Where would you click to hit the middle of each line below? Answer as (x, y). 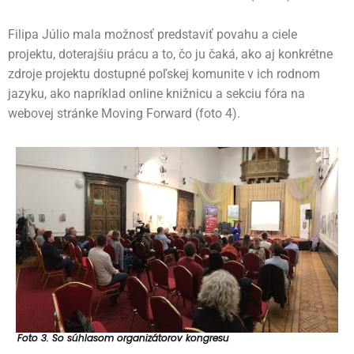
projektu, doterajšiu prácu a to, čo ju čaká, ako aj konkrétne (170, 55)
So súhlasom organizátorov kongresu (141, 337)
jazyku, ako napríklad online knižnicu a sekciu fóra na (156, 94)
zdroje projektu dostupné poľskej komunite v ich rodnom (164, 74)
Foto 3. (35, 337)
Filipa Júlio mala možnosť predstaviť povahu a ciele (153, 35)
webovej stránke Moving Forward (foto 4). (124, 114)
